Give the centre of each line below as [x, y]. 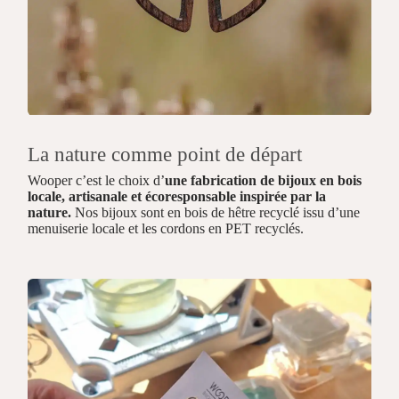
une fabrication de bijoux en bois [264, 180]
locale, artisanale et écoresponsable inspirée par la [177, 196]
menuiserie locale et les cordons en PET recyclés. [166, 228]
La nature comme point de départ [165, 154]
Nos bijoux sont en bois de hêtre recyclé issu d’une [216, 212]
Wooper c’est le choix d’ [97, 180]
